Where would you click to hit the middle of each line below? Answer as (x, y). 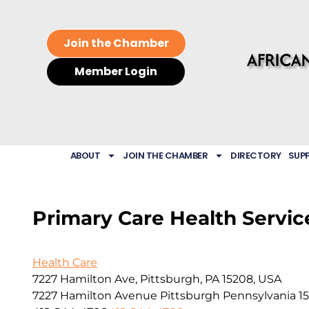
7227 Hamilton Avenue (95, 296)
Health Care (65, 263)
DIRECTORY (256, 156)
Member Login (116, 71)
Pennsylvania (259, 296)
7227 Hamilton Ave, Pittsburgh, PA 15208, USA (157, 279)
